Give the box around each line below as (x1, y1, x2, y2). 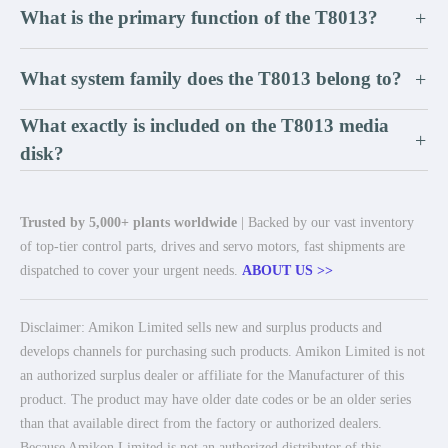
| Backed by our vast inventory (237, 215, 414, 230)
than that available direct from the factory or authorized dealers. (20, 416, 382, 431)
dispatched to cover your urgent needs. (20, 263, 242, 278)
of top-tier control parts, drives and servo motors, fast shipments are (20, 239, 405, 254)
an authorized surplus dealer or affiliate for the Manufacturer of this (20, 368, 404, 383)
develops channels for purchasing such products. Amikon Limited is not (20, 344, 425, 359)
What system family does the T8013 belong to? (20, 68, 402, 89)
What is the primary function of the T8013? (20, 7, 378, 28)
